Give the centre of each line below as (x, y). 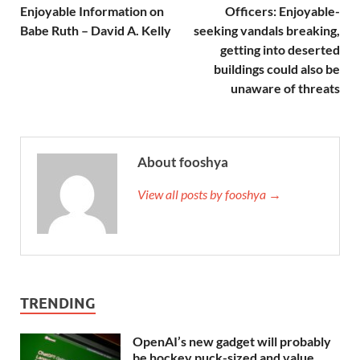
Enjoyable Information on (92, 10)
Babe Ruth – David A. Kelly (96, 30)
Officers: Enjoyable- (282, 10)
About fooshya (183, 162)
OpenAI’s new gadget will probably (232, 341)
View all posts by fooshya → (209, 194)
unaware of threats (285, 88)
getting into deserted (280, 49)
